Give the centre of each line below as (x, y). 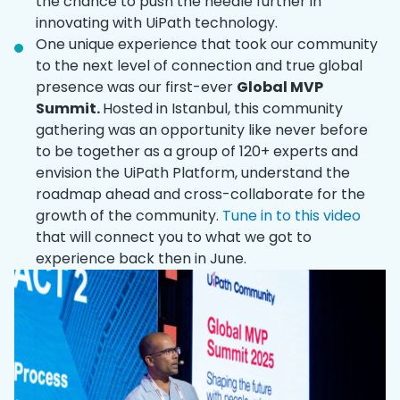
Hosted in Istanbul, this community (223, 108)
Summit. (69, 108)
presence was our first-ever (136, 87)
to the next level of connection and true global (199, 65)
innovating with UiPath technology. (157, 22)
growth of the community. (129, 215)
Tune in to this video (292, 215)
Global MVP (280, 87)
